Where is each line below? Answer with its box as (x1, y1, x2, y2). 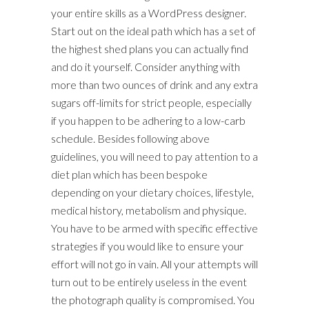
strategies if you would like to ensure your (51, 239, 243, 252)
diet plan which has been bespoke (51, 168, 208, 181)
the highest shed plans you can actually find (51, 42, 248, 55)
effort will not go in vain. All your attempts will (51, 257, 258, 270)
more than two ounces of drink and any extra (51, 78, 258, 91)
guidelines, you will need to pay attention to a (51, 150, 258, 163)
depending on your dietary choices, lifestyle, (51, 186, 254, 199)
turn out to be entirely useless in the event (51, 275, 247, 288)
